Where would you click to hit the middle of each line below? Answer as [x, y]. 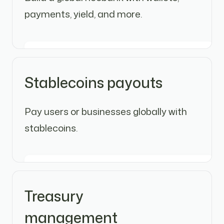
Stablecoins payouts [93, 82]
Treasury [54, 196]
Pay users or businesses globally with [105, 111]
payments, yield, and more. [83, 14]
